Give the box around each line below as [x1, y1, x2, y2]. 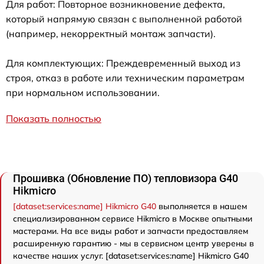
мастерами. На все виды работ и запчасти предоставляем [13, 225, 248, 236]
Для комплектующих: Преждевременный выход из [6, 57, 240, 69]
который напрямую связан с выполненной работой [6, 12, 242, 25]
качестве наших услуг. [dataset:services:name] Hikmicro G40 [13, 250, 249, 261]
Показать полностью [6, 112, 101, 124]
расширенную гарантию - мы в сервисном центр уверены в [13, 237, 254, 249]
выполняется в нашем [156, 200, 247, 212]
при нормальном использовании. [6, 86, 160, 98]
